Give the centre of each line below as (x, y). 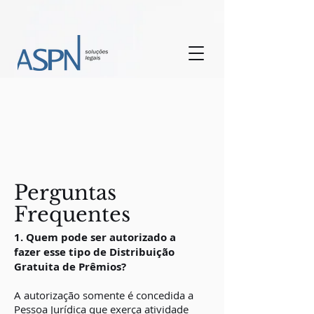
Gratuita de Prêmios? (70, 267)
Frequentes (75, 214)
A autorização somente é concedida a (104, 295)
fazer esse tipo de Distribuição (94, 252)
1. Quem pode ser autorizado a (95, 237)
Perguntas (65, 193)
